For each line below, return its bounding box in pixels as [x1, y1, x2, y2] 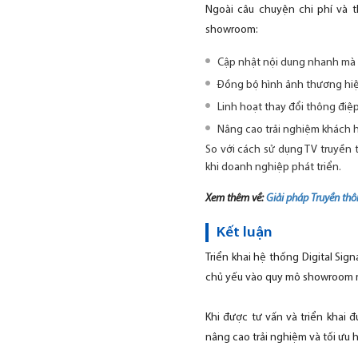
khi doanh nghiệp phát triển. [205, 161, 344, 173]
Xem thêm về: [205, 193, 266, 205]
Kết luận [217, 225, 272, 241]
